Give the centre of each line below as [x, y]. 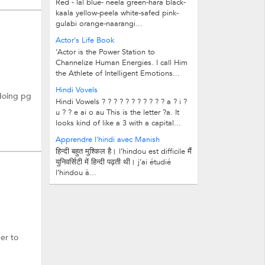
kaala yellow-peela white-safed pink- [117, 13]
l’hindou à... [76, 173]
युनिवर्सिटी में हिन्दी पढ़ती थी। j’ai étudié [113, 162]
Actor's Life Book [85, 40]
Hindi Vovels [77, 90]
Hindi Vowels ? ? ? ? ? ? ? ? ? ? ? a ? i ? [121, 102]
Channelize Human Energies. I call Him [122, 63]
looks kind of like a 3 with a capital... [118, 123]
